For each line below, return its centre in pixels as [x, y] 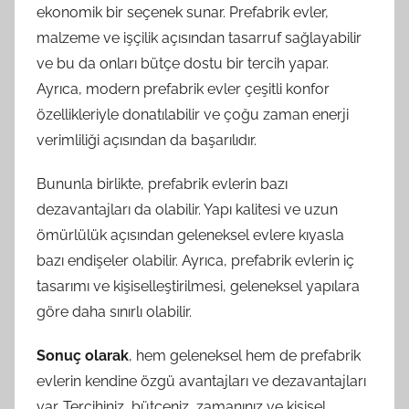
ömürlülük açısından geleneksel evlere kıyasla [190, 235]
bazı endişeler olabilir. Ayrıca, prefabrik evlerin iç [195, 260]
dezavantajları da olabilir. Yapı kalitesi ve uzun [187, 209]
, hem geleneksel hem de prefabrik [245, 355]
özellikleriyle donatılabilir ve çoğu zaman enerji [193, 114]
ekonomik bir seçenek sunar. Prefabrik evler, [183, 12]
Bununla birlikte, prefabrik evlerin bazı [162, 184]
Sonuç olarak [83, 355]
